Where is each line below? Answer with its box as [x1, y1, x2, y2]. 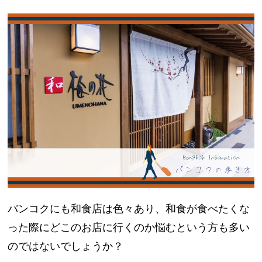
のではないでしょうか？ [8, 239, 124, 252]
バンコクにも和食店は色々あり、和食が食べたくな [8, 202, 250, 215]
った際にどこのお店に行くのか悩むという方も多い [8, 220, 250, 233]
